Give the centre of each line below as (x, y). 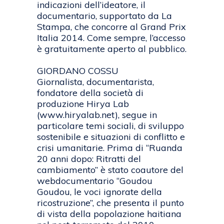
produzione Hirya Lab (83, 104)
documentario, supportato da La (104, 16)
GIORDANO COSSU (78, 71)
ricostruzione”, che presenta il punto (110, 203)
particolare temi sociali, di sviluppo (110, 126)
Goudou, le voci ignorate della (99, 192)
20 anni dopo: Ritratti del (89, 159)
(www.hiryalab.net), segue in (97, 115)
